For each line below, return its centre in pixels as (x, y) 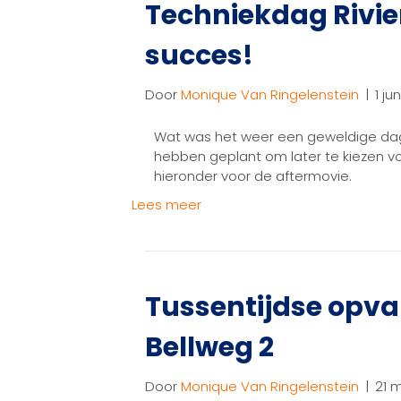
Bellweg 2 (209, 348)
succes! (199, 56)
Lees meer (166, 205)
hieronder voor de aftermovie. (253, 176)
